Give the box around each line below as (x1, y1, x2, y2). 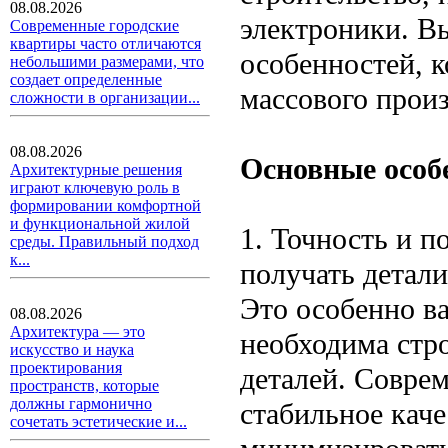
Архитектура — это (10, 323, 145, 340)
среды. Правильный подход (10, 233, 199, 250)
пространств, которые (10, 377, 159, 394)
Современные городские (10, 17, 179, 34)
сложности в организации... (10, 89, 200, 106)
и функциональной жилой (10, 215, 190, 232)
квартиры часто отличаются (10, 35, 201, 52)
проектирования (10, 359, 122, 376)
